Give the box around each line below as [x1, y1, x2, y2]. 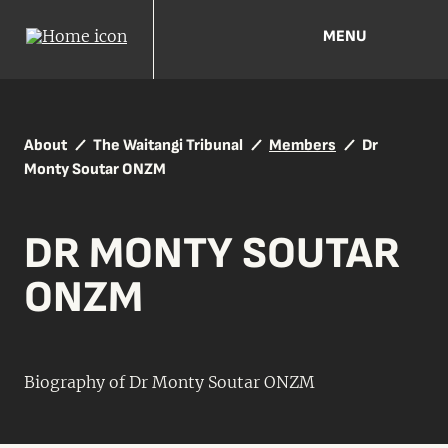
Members [269, 136, 336, 155]
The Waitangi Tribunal [90, 136, 246, 155]
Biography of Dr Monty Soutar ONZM [24, 372, 315, 392]
